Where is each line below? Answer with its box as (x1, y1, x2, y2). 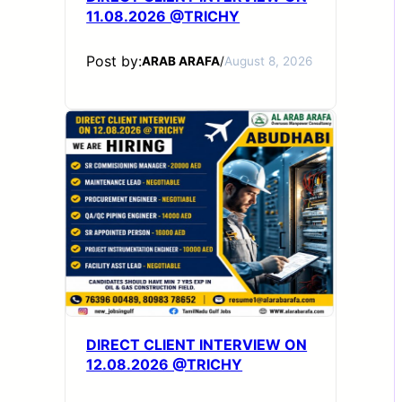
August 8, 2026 (224, 54, 313, 69)
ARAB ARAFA (142, 54, 221, 69)
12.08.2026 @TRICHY (86, 355, 243, 374)
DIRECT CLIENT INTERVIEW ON (86, 336, 308, 354)
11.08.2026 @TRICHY (86, 7, 240, 26)
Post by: (86, 52, 143, 71)
